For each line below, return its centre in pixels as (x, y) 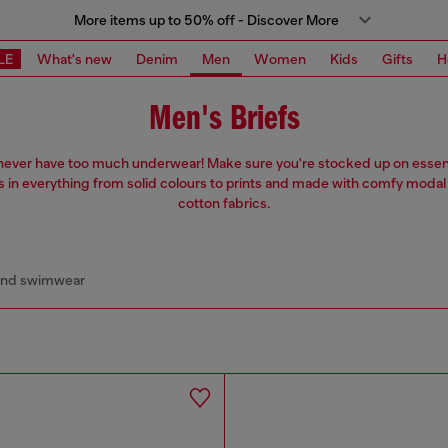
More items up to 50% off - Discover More (206, 20)
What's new (74, 58)
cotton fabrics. (224, 203)
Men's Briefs (224, 120)
